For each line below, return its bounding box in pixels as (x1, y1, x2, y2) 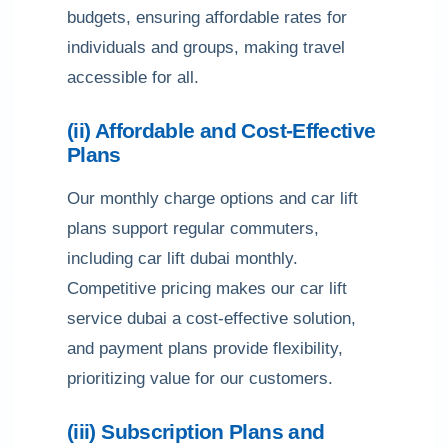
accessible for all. (67, 68, 199, 87)
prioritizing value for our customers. (67, 369, 333, 388)
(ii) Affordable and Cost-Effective (67, 119, 376, 142)
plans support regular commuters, (67, 219, 319, 238)
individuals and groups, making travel (67, 38, 345, 57)
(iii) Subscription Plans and (67, 420, 325, 443)
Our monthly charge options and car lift (67, 189, 358, 208)
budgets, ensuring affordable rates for (67, 8, 347, 27)
